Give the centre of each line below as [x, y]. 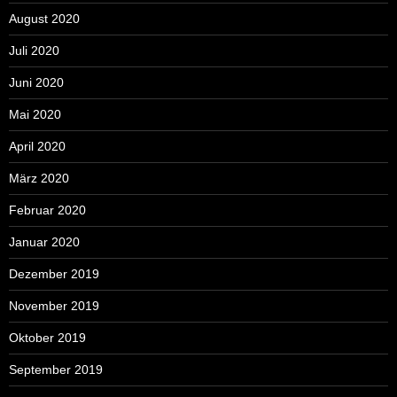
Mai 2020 [35, 114]
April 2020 [37, 146]
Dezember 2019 [54, 273]
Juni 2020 [36, 82]
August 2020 [44, 18]
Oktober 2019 [47, 337]
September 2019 [56, 369]
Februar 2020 [47, 210]
